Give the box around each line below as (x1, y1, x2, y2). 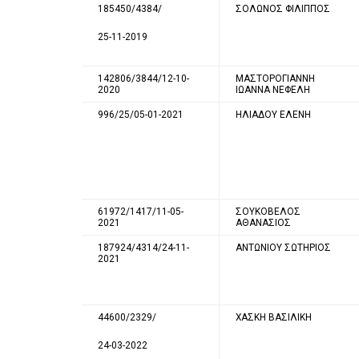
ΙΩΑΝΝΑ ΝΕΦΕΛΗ (236, 83, 310, 95)
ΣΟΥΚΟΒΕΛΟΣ (236, 205, 301, 217)
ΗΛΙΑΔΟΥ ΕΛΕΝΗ (236, 108, 311, 120)
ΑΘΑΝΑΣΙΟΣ (236, 216, 291, 228)
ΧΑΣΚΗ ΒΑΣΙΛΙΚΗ (236, 311, 312, 323)
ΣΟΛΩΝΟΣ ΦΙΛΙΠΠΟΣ (236, 2, 330, 14)
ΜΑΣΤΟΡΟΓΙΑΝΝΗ (236, 72, 315, 84)
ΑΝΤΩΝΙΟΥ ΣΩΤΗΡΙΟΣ (236, 241, 331, 253)
